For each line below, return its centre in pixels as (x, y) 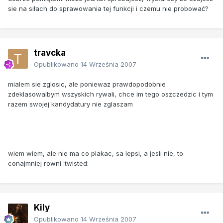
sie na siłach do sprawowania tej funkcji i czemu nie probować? (108, 8)
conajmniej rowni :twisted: (48, 163)
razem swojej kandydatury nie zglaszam (70, 104)
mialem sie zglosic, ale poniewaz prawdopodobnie (87, 84)
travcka (50, 53)
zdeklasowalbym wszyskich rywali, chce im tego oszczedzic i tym (111, 94)
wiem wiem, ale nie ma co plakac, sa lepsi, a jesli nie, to (96, 153)
